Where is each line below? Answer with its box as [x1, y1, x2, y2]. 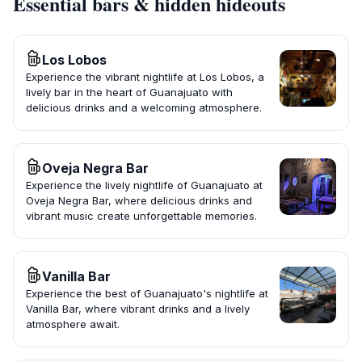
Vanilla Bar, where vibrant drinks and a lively [26, 302, 250, 316]
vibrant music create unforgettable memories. [26, 209, 257, 223]
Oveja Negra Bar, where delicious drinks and [26, 194, 252, 208]
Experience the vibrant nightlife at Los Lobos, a [26, 70, 264, 84]
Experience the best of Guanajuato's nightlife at [26, 287, 268, 301]
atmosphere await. [26, 318, 120, 331]
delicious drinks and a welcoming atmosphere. [26, 101, 262, 115]
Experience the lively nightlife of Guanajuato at [26, 179, 263, 192]
